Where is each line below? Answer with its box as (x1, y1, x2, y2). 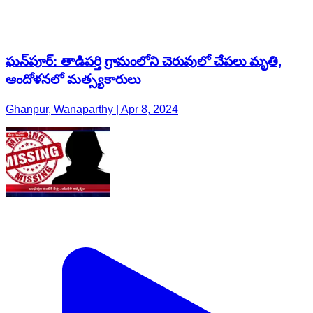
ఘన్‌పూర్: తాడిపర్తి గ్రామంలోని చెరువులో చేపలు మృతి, (6, 53, 282, 68)
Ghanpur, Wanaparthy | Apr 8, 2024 (6, 103, 178, 115)
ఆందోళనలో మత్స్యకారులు (6, 71, 140, 87)
